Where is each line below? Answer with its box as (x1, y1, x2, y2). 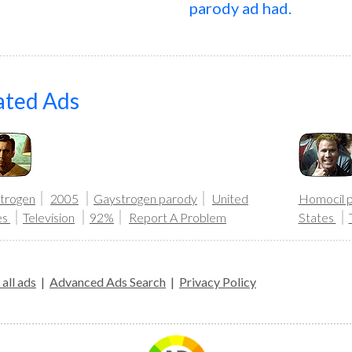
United (212, 191, 248, 206)
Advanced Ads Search (49, 274, 166, 289)
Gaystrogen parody (93, 191, 197, 206)
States (298, 210, 336, 225)
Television (23, 210, 75, 225)
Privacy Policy (179, 274, 256, 289)
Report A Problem (129, 210, 226, 225)
